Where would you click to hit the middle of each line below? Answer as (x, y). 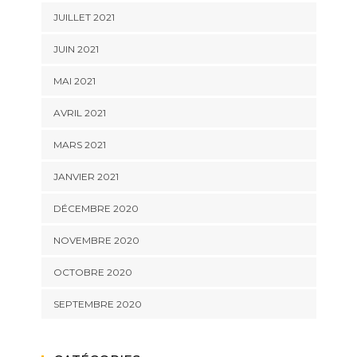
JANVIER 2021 (86, 177)
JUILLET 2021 (84, 18)
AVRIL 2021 (79, 113)
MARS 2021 (79, 145)
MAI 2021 (74, 81)
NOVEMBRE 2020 (96, 241)
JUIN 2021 (76, 49)
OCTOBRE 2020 (92, 273)
